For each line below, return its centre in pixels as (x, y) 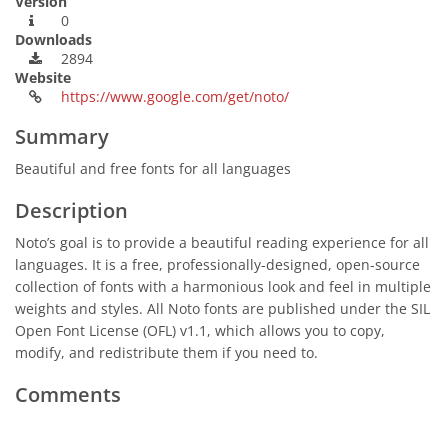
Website (43, 77)
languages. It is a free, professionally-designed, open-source (217, 264)
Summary (62, 136)
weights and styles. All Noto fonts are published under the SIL (222, 308)
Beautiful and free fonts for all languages (153, 168)
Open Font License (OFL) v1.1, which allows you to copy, (200, 330)
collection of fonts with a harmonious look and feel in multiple (223, 286)
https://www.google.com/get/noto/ (175, 96)
